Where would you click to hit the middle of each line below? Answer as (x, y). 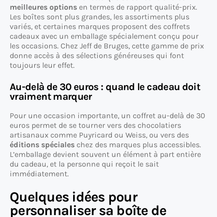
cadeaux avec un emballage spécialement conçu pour (104, 36)
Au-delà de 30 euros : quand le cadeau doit (105, 87)
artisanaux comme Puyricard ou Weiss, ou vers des (99, 135)
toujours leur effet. (42, 65)
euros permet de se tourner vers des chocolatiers (95, 125)
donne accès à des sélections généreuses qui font (97, 56)
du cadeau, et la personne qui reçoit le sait (84, 164)
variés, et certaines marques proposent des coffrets (100, 27)
